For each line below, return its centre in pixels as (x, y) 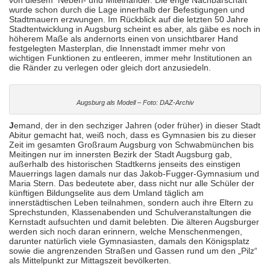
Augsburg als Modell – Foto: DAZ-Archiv (135, 102)
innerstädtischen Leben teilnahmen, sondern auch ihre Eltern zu (131, 202)
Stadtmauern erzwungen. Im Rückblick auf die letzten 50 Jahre (129, 19)
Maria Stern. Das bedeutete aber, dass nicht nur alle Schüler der (132, 183)
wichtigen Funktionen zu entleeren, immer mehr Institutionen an (130, 58)
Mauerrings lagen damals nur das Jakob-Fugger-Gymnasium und (134, 174)
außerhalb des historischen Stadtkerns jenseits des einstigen (125, 164)
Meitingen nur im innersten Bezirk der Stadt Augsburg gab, (121, 154)
